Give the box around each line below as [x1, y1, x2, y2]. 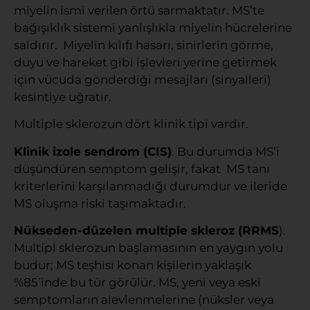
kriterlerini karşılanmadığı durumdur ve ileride [14, 179, 287, 193]
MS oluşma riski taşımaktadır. [14, 196, 186, 210]
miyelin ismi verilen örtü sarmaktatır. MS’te [14, 3, 264, 18]
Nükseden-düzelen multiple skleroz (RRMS [14, 224, 279, 238]
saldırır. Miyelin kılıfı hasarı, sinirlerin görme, [14, 38, 273, 53]
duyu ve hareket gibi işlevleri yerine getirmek [14, 55, 277, 70]
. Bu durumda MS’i [172, 144, 280, 158]
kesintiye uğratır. [14, 90, 111, 104]
